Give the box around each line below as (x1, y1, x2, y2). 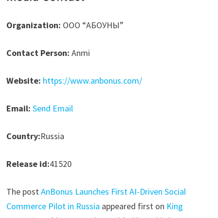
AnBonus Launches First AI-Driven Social (40, 185, 186, 197)
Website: (6, 74, 41, 86)
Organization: (6, 19, 61, 31)
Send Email (32, 102, 73, 114)
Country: (6, 130, 40, 142)
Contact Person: (6, 47, 70, 58)
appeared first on (99, 200, 166, 212)
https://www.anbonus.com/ (42, 74, 142, 86)
